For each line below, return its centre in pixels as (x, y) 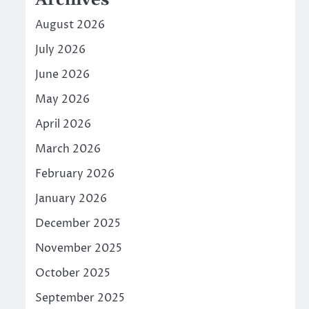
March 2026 (68, 149)
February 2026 (74, 174)
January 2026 (71, 199)
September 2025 (80, 298)
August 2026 (70, 25)
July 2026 (60, 50)
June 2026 (62, 75)
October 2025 (72, 273)
